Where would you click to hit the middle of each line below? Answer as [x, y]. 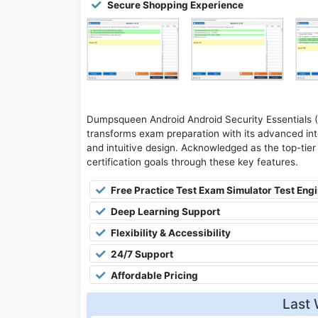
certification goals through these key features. [192, 162]
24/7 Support [141, 254]
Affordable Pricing [153, 276]
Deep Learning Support [164, 212]
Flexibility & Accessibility [170, 233]
